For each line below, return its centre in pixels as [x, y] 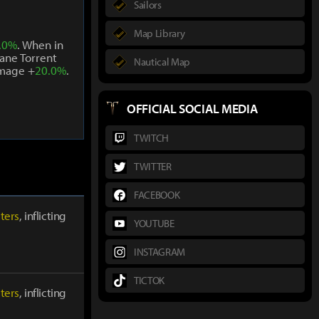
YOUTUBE [154, 223]
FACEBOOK [157, 195]
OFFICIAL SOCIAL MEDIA [192, 108]
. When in [40, 45]
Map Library [159, 33]
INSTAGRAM [160, 252]
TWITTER [153, 166]
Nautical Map [162, 61]
